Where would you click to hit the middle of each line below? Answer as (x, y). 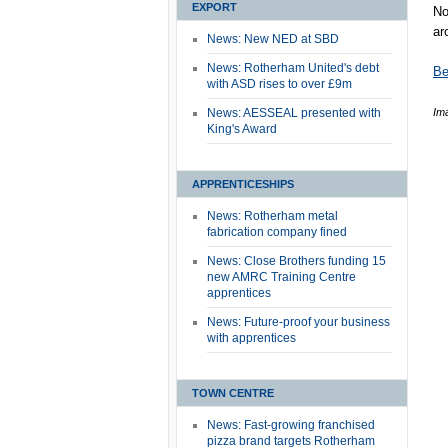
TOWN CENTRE (233, 393)
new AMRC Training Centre (281, 277)
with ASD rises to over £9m (279, 84)
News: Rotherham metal (272, 216)
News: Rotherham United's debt (293, 68)
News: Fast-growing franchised (291, 425)
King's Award (242, 129)
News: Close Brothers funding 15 (296, 261)
